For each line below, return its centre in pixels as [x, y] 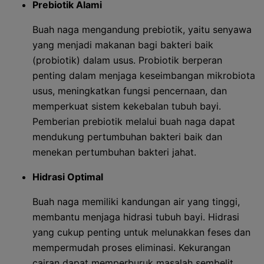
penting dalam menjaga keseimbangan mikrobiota [144, 75]
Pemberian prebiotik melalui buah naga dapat [134, 121]
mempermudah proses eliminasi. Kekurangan [131, 247]
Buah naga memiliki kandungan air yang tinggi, [136, 202]
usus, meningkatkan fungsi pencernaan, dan [130, 91]
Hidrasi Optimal [68, 177]
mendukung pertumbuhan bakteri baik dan [127, 137]
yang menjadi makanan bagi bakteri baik [123, 45]
